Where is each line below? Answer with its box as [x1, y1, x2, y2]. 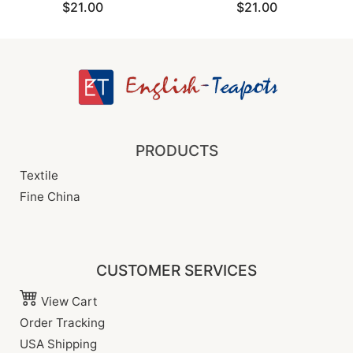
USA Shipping [20, 336, 97, 351]
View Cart [37, 293, 98, 309]
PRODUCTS [135, 141, 218, 160]
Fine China [20, 189, 80, 204]
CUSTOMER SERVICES [96, 261, 257, 280]
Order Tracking [20, 314, 105, 330]
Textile [20, 168, 58, 183]
